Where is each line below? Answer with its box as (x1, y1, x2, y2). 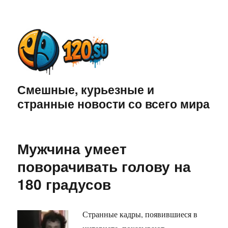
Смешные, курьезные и (17, 81, 155, 98)
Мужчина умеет (17, 138, 127, 159)
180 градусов (17, 174, 111, 195)
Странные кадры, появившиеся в (82, 209, 198, 220)
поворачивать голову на (17, 156, 191, 177)
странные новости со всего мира (17, 95, 210, 112)
